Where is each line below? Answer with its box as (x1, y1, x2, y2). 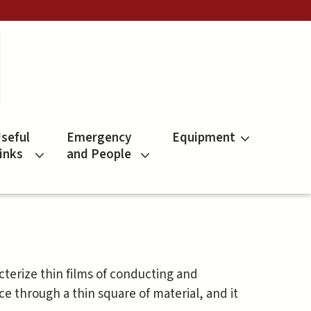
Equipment (171, 128, 235, 148)
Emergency (66, 128, 131, 148)
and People (66, 145, 131, 165)
